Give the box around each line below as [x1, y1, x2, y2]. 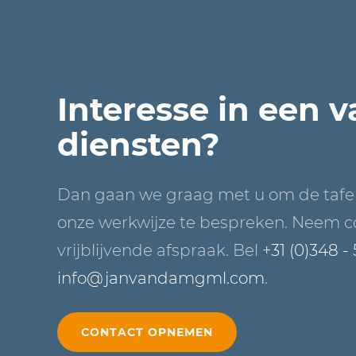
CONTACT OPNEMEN [81, 325, 213, 340]
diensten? [57, 125, 220, 164]
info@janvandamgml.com [57, 269, 265, 288]
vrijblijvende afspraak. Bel [57, 241, 262, 261]
